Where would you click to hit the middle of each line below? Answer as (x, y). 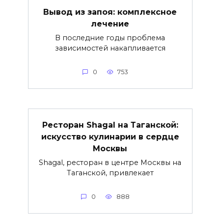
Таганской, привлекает (110, 173)
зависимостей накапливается (110, 48)
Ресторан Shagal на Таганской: (110, 125)
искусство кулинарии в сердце (110, 137)
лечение (110, 24)
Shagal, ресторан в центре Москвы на (110, 162)
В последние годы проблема (110, 38)
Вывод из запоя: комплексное (110, 12)
